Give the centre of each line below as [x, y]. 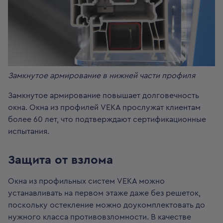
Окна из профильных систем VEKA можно [86, 181]
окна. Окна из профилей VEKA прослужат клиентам [104, 107]
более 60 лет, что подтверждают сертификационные [107, 119]
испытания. [29, 131]
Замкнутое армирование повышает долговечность [104, 95]
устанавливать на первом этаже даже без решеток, [104, 193]
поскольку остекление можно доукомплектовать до [107, 205]
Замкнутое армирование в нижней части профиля [102, 75]
